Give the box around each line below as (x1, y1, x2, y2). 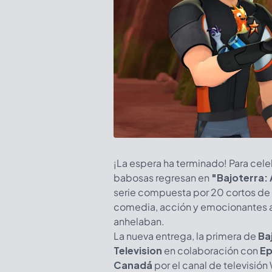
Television (114, 243, 162, 257)
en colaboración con (162, 243, 260, 257)
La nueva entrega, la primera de (114, 229, 258, 242)
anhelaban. (114, 214, 165, 228)
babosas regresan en (114, 171, 211, 184)
